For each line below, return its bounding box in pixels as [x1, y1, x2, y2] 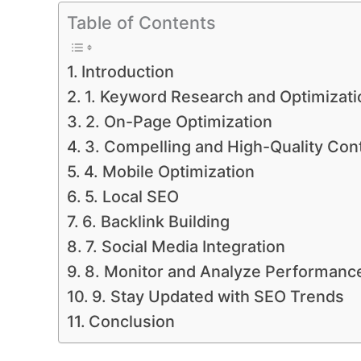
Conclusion [88, 312, 175, 331]
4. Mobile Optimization [83, 162, 255, 181]
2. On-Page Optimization [85, 112, 272, 131]
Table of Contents [67, 12, 216, 33]
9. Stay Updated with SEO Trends [91, 287, 344, 306]
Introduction [81, 62, 174, 81]
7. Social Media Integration [85, 237, 285, 256]
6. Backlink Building [81, 212, 230, 231]
